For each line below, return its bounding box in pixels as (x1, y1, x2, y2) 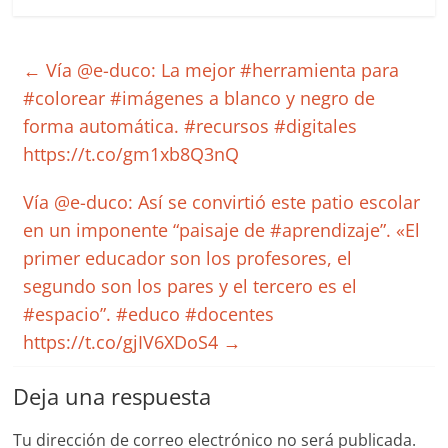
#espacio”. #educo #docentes (23, 302, 275, 326)
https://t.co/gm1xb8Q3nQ (23, 142, 240, 166)
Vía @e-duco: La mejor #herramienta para (41, 58, 400, 82)
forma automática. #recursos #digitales (23, 114, 358, 138)
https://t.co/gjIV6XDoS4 (23, 330, 224, 354)
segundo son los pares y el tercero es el (23, 274, 358, 298)
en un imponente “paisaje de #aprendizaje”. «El (23, 218, 421, 242)
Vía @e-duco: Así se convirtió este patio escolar (23, 190, 421, 214)
